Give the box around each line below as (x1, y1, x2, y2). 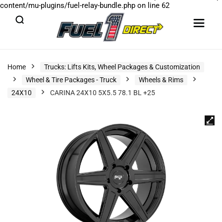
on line (135, 1, 162, 10)
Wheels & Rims (139, 76, 183, 84)
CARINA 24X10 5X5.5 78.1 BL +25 (50, 89, 155, 97)
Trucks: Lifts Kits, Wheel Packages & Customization (44, 63, 200, 71)
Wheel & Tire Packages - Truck (26, 76, 116, 84)
